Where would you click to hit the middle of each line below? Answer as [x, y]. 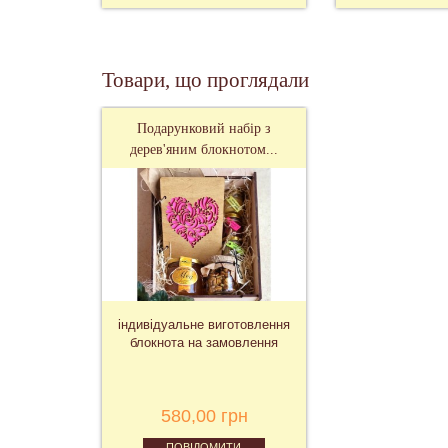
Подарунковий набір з [204, 128]
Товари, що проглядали [205, 79]
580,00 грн [204, 415]
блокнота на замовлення [204, 342]
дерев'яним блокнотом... [204, 149]
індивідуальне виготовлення [204, 324]
